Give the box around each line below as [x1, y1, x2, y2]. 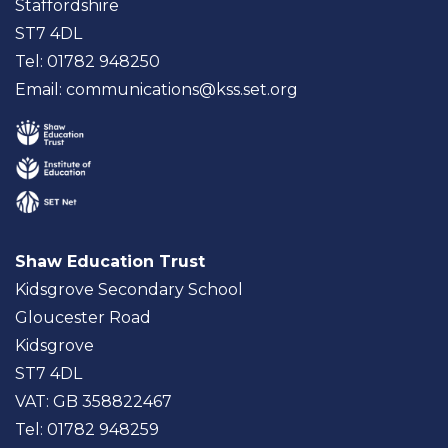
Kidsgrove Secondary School [15, 280, 243, 299]
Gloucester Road [15, 308, 151, 327]
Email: [15, 80, 66, 99]
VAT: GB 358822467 [15, 392, 172, 411]
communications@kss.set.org [66, 80, 298, 99]
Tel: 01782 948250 [15, 52, 160, 71]
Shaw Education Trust [15, 252, 205, 271]
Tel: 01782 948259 [15, 420, 159, 439]
